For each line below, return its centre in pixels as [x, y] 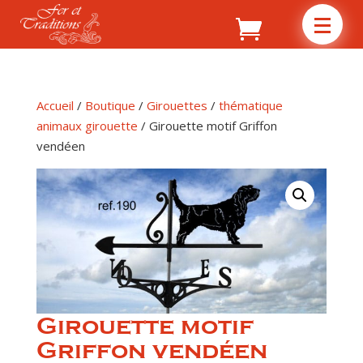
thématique [250, 105]
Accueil [55, 105]
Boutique [110, 105]
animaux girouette [87, 126]
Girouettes [177, 105]
